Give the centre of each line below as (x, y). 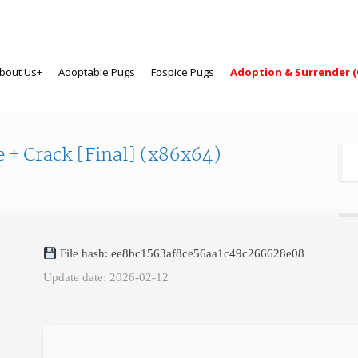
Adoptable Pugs (97, 72)
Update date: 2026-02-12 (106, 277)
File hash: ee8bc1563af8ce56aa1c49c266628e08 (181, 253)
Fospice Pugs (183, 72)
